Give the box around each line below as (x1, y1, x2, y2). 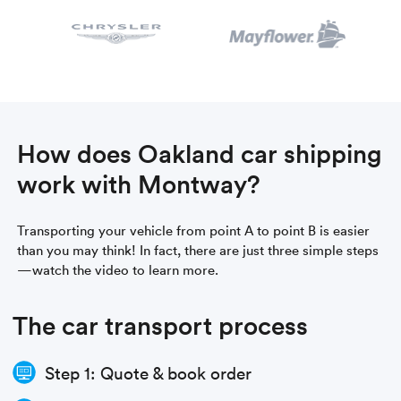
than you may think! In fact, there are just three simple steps (17, 240, 380, 259)
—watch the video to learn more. (17, 260, 219, 278)
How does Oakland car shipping (17, 135, 382, 170)
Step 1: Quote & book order (45, 360, 252, 384)
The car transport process (13, 307, 309, 342)
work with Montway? (17, 166, 261, 200)
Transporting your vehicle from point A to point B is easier (17, 220, 371, 239)
